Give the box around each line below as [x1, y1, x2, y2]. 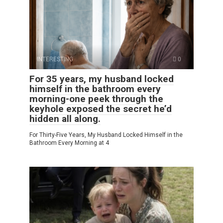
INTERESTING [37, 56, 73, 63]
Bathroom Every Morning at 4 [29, 139, 109, 147]
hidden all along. [29, 113, 101, 125]
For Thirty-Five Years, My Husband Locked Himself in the [29, 131, 183, 139]
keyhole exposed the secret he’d [29, 103, 172, 115]
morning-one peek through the [29, 93, 163, 105]
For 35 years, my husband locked [29, 73, 174, 85]
